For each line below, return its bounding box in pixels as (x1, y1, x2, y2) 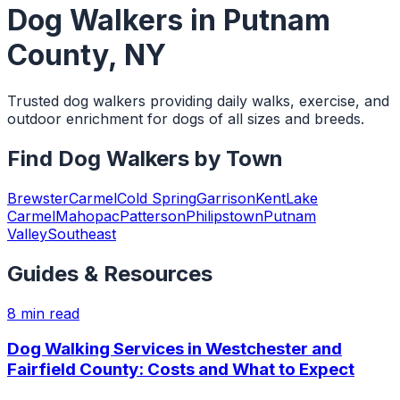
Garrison (196, 188, 255, 207)
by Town (189, 145, 283, 171)
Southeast (47, 224, 116, 243)
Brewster (7, 188, 69, 207)
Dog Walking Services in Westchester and (7, 338, 342, 360)
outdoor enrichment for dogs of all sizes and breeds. (7, 109, 364, 128)
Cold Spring (117, 188, 196, 207)
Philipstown (186, 206, 263, 225)
